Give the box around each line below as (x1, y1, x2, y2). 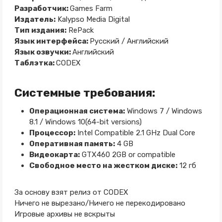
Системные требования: (14, 85, 155, 100)
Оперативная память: (29, 139, 115, 149)
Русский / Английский (89, 37, 168, 46)
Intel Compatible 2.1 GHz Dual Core (75, 128, 195, 138)
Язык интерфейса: (14, 37, 90, 46)
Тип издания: (14, 26, 66, 35)
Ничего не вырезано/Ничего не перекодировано (14, 199, 185, 208)
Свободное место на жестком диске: (29, 161, 177, 170)
